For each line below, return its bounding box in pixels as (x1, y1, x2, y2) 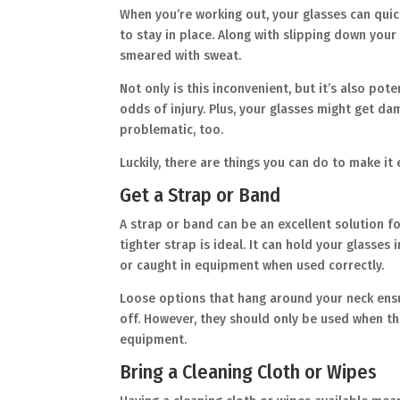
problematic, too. (120, 122, 231, 138)
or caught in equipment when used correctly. (120, 258, 392, 274)
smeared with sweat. (120, 48, 249, 64)
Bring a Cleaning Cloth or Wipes (120, 360, 387, 385)
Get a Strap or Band (120, 183, 290, 208)
